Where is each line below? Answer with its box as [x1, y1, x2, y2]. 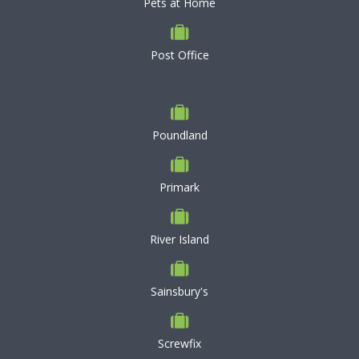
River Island [150, 232, 209, 247]
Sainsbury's [151, 284, 208, 299]
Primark [159, 179, 200, 195]
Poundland [151, 127, 208, 143]
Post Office [150, 47, 209, 63]
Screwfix [158, 336, 201, 351]
